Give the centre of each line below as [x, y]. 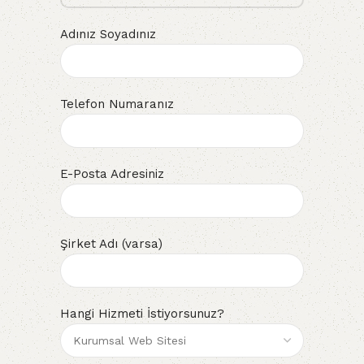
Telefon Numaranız [117, 104]
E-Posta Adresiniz [112, 173]
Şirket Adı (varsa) [111, 243]
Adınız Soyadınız [108, 34]
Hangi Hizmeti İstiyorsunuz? [142, 313]
